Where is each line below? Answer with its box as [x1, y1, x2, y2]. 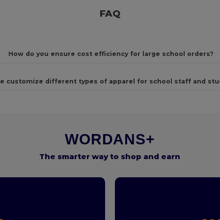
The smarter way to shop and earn [39, 151, 181, 161]
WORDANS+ [65, 131, 155, 147]
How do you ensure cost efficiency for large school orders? [8, 50, 214, 57]
